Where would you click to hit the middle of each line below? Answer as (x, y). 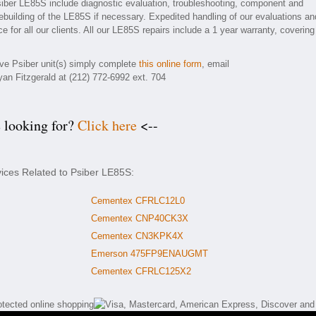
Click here (107, 125)
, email (215, 64)
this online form (170, 64)
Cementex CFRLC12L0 (138, 201)
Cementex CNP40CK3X (140, 218)
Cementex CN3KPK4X (137, 236)
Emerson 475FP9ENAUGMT (150, 254)
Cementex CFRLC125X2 (141, 271)
